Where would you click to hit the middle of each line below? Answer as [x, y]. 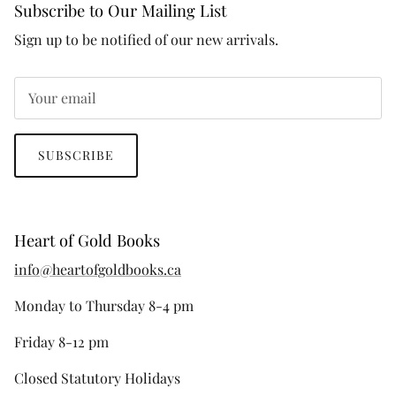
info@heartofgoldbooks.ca [98, 270]
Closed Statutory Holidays [97, 378]
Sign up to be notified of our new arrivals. [146, 40]
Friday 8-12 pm [61, 342]
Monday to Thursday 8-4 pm [104, 306]
